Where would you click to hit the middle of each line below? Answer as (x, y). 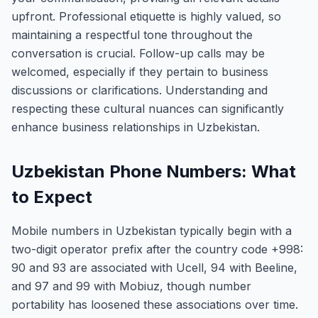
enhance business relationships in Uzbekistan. (136, 127)
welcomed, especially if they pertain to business (140, 72)
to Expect (52, 197)
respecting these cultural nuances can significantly (148, 109)
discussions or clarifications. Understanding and (139, 90)
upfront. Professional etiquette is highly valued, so (146, 16)
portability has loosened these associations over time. (155, 305)
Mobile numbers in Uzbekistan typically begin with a (152, 231)
